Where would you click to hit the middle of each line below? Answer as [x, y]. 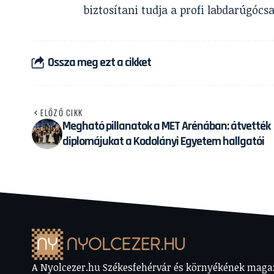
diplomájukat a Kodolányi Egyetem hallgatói [163, 141]
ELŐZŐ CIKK [62, 112]
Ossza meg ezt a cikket [99, 63]
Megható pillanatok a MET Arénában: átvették [166, 126]
